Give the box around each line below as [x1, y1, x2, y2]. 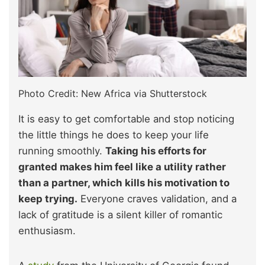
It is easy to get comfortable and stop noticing [18, 113, 234, 125]
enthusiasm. [18, 225, 76, 237]
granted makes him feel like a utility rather [18, 161, 226, 173]
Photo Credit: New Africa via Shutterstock [18, 88, 207, 100]
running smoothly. [18, 145, 105, 157]
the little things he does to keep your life [18, 129, 209, 141]
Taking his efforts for [105, 145, 206, 157]
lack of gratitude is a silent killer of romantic [18, 209, 222, 221]
